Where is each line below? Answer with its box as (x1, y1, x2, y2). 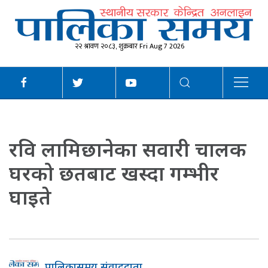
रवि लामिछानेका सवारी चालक (9, 135, 246, 163)
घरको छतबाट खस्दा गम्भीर (9, 159, 219, 187)
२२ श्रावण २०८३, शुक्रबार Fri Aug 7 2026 (75, 40, 184, 53)
